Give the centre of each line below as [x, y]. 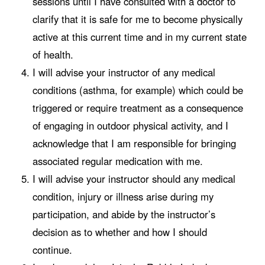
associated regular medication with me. [117, 161]
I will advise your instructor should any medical [134, 178]
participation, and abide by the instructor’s [124, 214]
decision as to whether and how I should [119, 232]
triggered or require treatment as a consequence [138, 107]
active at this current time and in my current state [139, 36]
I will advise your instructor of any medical [124, 72]
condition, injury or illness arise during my [123, 196]
